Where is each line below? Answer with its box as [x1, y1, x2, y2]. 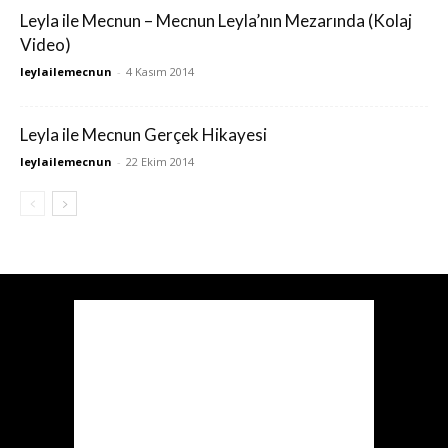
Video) [20, 34, 71, 55]
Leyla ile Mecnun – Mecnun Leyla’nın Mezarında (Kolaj [20, 10, 412, 31]
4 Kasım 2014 [126, 64, 194, 79]
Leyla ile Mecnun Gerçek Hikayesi [20, 124, 267, 145]
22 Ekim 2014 [126, 154, 194, 169]
